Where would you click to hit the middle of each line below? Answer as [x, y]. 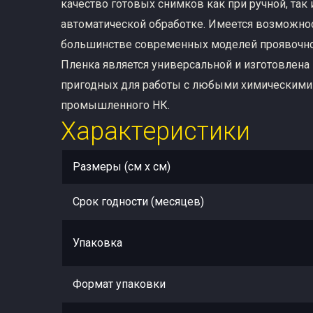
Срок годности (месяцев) [138, 201]
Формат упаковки [119, 284]
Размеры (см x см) [122, 166]
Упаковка [97, 242]
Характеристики [155, 131]
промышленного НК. [115, 105]
